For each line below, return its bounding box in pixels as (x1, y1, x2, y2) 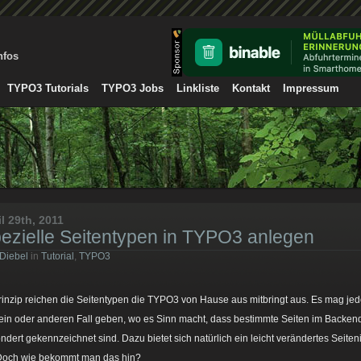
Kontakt (232, 82, 270, 94)
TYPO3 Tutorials (7, 82, 89, 94)
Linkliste (176, 82, 219, 94)
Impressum (283, 82, 339, 94)
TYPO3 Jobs (102, 82, 164, 94)
